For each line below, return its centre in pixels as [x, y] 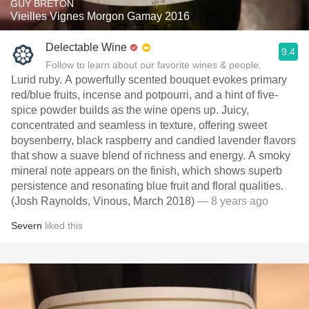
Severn [27, 226]
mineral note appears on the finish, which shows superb [147, 171]
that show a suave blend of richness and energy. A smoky [151, 156]
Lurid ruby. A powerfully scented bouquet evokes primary [149, 80]
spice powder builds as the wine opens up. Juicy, [130, 110]
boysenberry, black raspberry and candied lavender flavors [153, 140]
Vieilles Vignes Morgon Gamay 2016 [100, 16]
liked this [62, 226]
